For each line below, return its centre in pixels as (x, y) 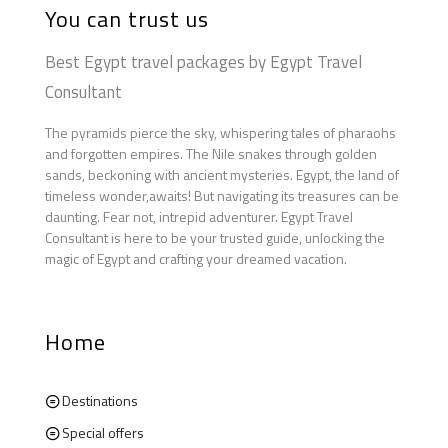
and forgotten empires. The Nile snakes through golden (211, 153)
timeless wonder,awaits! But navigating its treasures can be (222, 195)
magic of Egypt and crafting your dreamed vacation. (196, 258)
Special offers (103, 432)
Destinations (100, 400)
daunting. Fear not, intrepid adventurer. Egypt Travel (199, 216)
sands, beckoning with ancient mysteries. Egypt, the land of (222, 174)
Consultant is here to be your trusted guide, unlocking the (215, 237)
